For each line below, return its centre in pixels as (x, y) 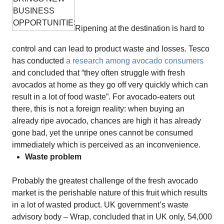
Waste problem (53, 157)
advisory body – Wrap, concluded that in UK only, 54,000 (112, 217)
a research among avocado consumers (135, 61)
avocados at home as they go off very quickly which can (110, 85)
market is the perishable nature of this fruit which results (110, 193)
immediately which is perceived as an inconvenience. (106, 145)
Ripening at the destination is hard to (140, 28)
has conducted (39, 61)
